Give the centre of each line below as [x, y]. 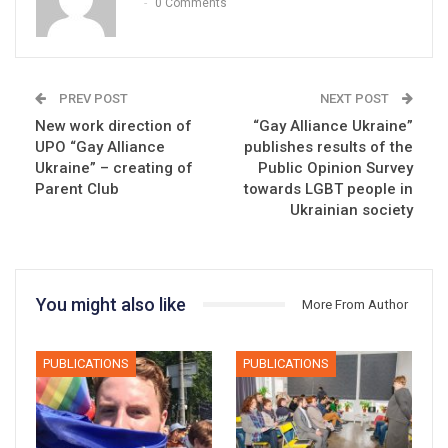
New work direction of [113, 125]
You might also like [111, 304]
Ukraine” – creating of [114, 167]
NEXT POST [356, 98]
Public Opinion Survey [335, 167]
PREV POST [92, 98]
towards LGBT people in [328, 188]
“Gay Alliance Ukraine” [333, 125]
